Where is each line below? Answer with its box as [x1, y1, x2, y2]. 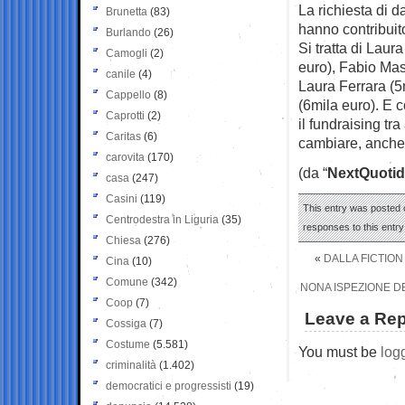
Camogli [106, 46, 147, 60]
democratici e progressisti [106, 379, 231, 392]
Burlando [106, 25, 151, 39]
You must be [298, 343, 381, 360]
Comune [106, 275, 148, 288]
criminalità [106, 358, 156, 372]
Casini [106, 192, 137, 205]
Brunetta [106, 5, 147, 18]
